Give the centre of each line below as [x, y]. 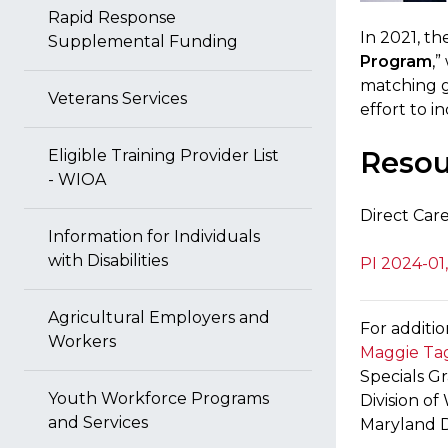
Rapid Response [112, 17]
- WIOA [77, 179]
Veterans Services [117, 98]
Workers [82, 341]
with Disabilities [108, 260]
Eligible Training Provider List [163, 155]
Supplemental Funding [143, 41]
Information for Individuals [154, 236]
